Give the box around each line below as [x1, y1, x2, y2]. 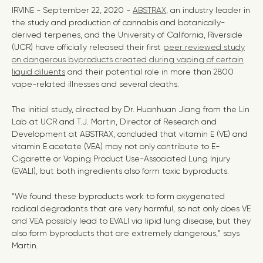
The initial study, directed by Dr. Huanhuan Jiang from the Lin [12, 104, 249, 114]
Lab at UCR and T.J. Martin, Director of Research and [12, 117, 217, 126]
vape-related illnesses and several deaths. [12, 79, 179, 89]
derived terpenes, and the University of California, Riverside [12, 30, 242, 39]
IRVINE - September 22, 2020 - [12, 5, 133, 15]
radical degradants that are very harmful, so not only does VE [12, 204, 251, 213]
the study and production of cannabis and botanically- [12, 18, 225, 27]
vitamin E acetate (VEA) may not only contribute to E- [12, 141, 220, 151]
